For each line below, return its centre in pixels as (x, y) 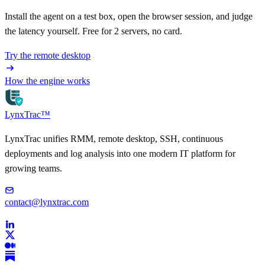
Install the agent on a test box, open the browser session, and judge (129, 17)
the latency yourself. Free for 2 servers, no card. (93, 31)
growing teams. (33, 169)
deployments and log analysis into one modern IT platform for (120, 154)
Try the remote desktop (48, 56)
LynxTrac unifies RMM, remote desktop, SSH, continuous (114, 139)
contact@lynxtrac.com (47, 202)
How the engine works (47, 81)
